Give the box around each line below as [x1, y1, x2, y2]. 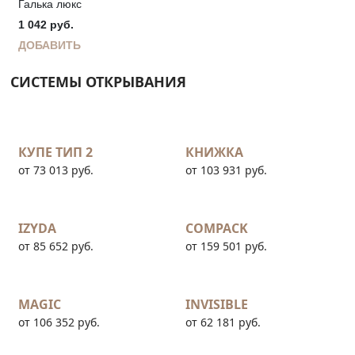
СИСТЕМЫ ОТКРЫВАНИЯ [10, 72, 186, 92]
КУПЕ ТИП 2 [18, 143, 93, 162]
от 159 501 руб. [185, 239, 267, 254]
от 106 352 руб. [18, 315, 100, 330]
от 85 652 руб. [18, 239, 94, 254]
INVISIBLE [185, 296, 248, 314]
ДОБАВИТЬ [18, 39, 81, 52]
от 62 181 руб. [185, 315, 261, 330]
